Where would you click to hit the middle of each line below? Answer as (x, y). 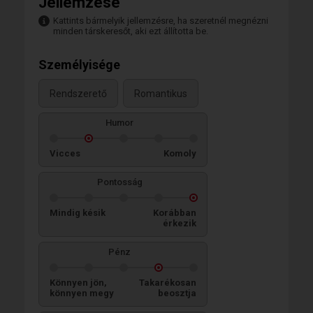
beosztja (177, 293)
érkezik (180, 223)
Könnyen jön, (78, 283)
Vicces (65, 153)
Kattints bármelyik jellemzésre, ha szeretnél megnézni (161, 21)
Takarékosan (168, 283)
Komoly (180, 153)
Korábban (175, 213)
